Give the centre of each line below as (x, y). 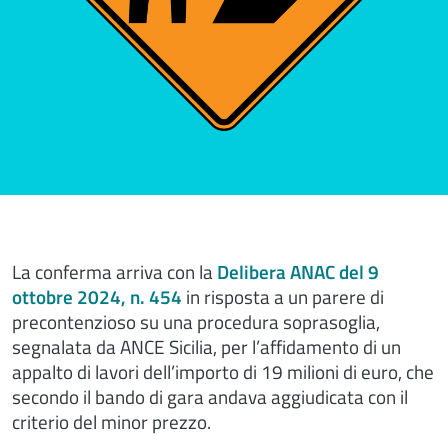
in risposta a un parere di (283, 296)
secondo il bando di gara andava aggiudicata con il (210, 396)
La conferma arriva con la (114, 271)
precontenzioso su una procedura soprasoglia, (196, 321)
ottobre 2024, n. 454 (97, 296)
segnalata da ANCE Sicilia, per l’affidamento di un (206, 346)
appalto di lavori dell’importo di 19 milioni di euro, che (223, 371)
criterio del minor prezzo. (111, 421)
